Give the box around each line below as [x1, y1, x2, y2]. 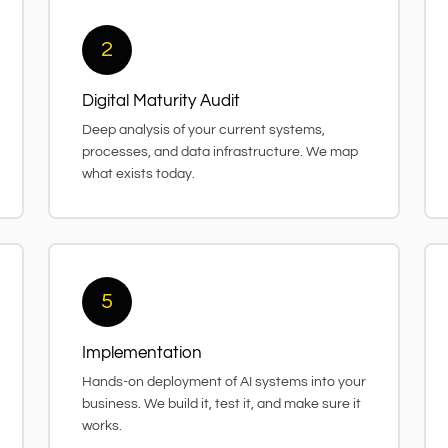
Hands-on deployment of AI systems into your [82, 374, 366, 389]
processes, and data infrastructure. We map [82, 144, 358, 159]
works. [82, 418, 122, 433]
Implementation [82, 343, 202, 362]
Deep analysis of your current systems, [82, 122, 325, 137]
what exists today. [82, 166, 195, 181]
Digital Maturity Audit [82, 91, 240, 110]
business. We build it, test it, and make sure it [82, 396, 361, 411]
